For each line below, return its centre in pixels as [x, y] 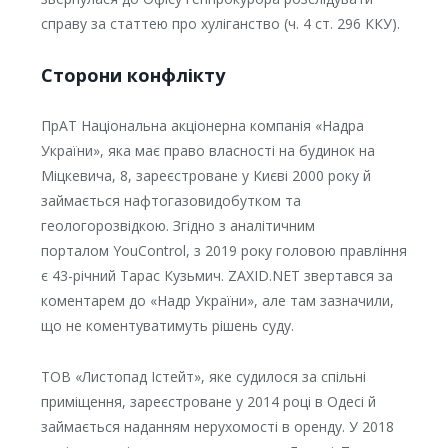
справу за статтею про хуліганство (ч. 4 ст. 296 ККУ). [220, 24]
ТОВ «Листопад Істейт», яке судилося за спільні [203, 377]
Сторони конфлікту [132, 75]
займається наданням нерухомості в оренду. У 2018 [217, 427]
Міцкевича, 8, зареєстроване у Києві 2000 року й [205, 176]
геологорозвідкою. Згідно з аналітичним [177, 226]
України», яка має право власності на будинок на [207, 151]
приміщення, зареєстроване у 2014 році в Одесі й [208, 402]
